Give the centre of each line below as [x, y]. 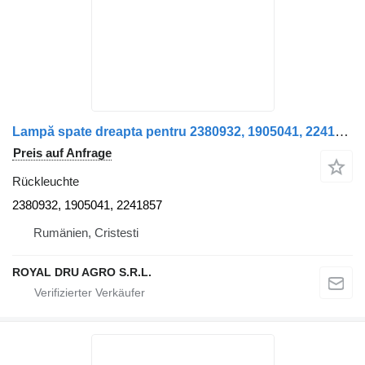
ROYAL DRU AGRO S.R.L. [82, 272]
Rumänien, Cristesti [86, 232]
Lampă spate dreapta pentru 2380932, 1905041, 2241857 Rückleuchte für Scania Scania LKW [342, 131]
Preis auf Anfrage [62, 152]
